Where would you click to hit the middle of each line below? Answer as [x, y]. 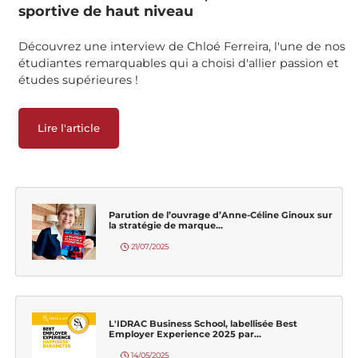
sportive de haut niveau [106, 11]
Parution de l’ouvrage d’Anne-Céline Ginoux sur [221, 215]
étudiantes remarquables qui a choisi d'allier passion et [179, 64]
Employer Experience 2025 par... [185, 334]
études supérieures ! [78, 80]
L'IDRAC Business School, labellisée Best [203, 323]
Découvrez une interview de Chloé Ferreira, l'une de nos [182, 47]
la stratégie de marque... [166, 225]
